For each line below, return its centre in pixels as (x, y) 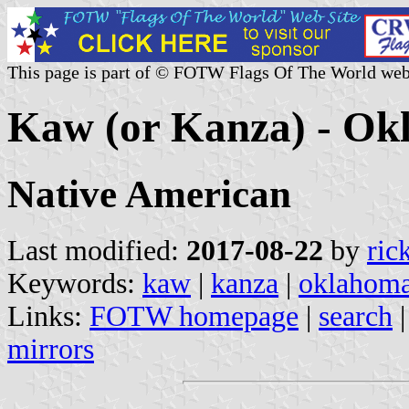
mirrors (51, 349)
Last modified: (97, 250)
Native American (149, 194)
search (356, 316)
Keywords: (75, 283)
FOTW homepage (194, 316)
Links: (48, 316)
